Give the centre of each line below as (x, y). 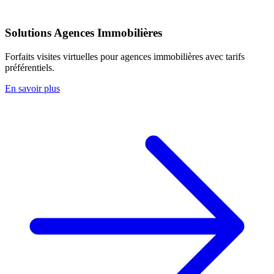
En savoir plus (32, 88)
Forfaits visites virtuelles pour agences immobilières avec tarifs (125, 56)
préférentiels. (30, 67)
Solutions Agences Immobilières (83, 33)
